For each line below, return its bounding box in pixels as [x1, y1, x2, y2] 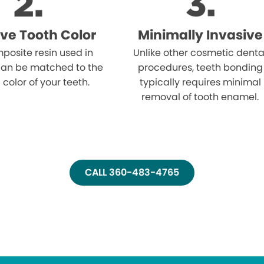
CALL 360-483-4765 [85, 166, 179, 180]
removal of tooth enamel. [141, 90, 259, 104]
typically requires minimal [139, 75, 261, 90]
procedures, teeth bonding [137, 61, 263, 75]
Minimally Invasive [137, 26, 263, 45]
